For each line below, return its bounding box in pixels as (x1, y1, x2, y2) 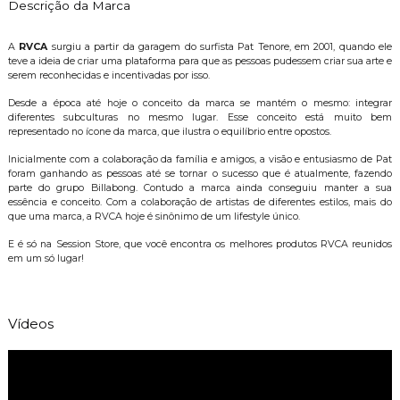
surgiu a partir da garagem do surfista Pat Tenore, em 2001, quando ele (47, 40, 393, 53)
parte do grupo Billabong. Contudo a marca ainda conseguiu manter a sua (7, 181, 393, 194)
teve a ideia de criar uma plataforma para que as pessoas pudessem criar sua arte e (7, 54, 393, 67)
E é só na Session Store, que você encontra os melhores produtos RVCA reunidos (7, 237, 393, 250)
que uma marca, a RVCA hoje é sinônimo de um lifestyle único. (7, 210, 300, 222)
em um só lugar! (7, 252, 84, 264)
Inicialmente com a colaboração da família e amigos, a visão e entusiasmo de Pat (7, 153, 393, 165)
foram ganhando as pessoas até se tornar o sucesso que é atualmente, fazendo (7, 167, 393, 179)
